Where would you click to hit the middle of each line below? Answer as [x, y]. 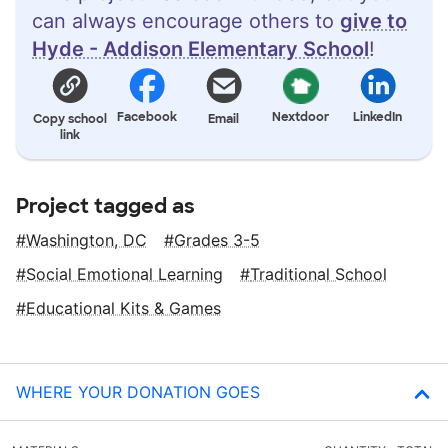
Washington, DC [86, 239]
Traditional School [318, 273]
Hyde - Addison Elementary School [200, 48]
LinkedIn [378, 116]
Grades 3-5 [217, 239]
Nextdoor [301, 116]
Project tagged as [105, 205]
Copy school [70, 118]
